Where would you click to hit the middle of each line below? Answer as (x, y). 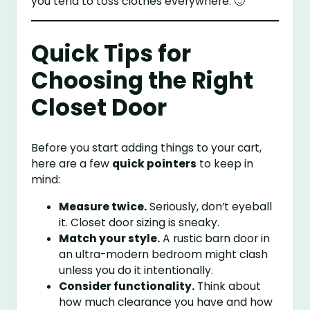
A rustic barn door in (215, 238)
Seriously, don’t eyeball (210, 206)
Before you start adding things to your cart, (147, 147)
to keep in (225, 163)
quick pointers (155, 163)
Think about (228, 286)
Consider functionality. (127, 286)
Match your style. (110, 238)
